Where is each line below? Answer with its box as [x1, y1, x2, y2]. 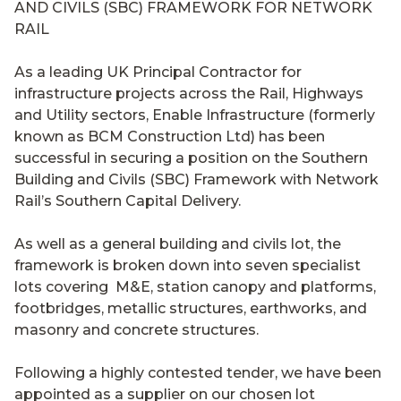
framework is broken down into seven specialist [14, 256, 361, 274]
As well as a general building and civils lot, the [14, 235, 341, 252]
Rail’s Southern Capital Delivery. [14, 192, 241, 209]
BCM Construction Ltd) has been [88, 127, 325, 145]
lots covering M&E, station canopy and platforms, [14, 277, 376, 295]
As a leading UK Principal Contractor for [14, 63, 302, 81]
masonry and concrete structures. [14, 320, 259, 338]
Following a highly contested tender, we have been [14, 363, 381, 381]
